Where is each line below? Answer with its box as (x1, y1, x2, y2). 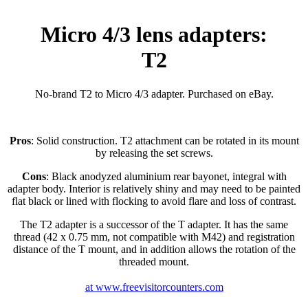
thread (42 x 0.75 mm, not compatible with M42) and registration (13, 230, 295, 243)
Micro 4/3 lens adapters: (41, 22, 267, 47)
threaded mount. (119, 255, 189, 267)
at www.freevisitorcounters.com (85, 281, 223, 293)
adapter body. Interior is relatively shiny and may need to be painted (8, 182, 300, 195)
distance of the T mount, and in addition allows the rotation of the (12, 243, 296, 255)
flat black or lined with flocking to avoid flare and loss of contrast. (12, 195, 296, 207)
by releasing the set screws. (95, 146, 213, 159)
